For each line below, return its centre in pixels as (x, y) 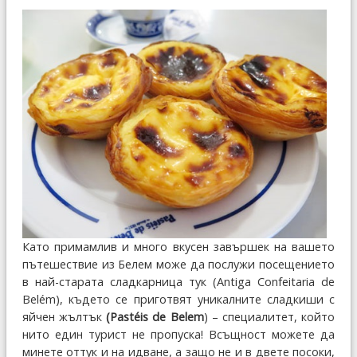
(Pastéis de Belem (155, 316)
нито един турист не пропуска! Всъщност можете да (178, 334)
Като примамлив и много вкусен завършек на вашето (178, 246)
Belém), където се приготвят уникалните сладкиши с (178, 299)
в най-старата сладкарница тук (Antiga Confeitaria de (178, 281)
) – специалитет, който (269, 316)
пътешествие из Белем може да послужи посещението (178, 264)
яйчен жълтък (65, 316)
